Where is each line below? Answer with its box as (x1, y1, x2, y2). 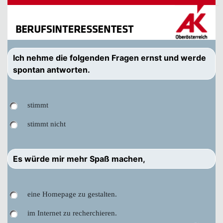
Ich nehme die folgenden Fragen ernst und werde (13, 53, 206, 63)
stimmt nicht (27, 120, 66, 128)
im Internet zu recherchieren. (27, 209, 117, 217)
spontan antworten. (13, 65, 90, 75)
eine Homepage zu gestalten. (27, 190, 117, 198)
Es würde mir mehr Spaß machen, (13, 154, 145, 164)
